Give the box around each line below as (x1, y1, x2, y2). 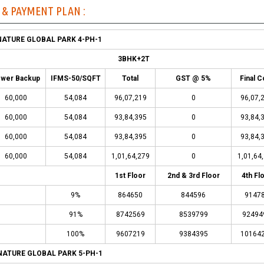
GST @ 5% (176, 74, 212, 83)
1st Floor (115, 171, 146, 180)
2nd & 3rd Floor (167, 171, 220, 180)
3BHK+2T (118, 55, 150, 64)
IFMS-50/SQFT (50, 74, 101, 83)
